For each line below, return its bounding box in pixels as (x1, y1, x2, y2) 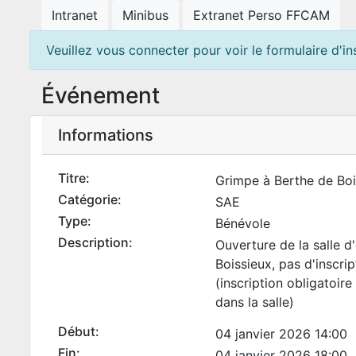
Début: (58, 323, 99, 339)
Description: (58, 234, 133, 250)
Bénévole (215, 215, 270, 231)
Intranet (52, 7, 98, 23)
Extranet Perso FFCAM (193, 7, 330, 23)
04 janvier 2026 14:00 (215, 326, 347, 342)
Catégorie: (58, 192, 122, 207)
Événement (41, 82, 160, 109)
